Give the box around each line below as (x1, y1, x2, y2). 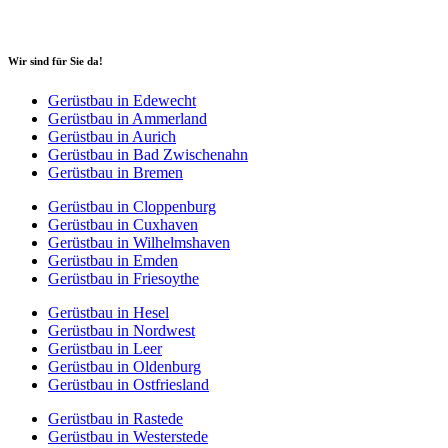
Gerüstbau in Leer (48, 340, 162, 358)
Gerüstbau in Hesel (48, 304, 169, 322)
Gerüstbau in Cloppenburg (48, 198, 216, 216)
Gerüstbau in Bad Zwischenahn (48, 146, 248, 164)
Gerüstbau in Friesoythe (48, 270, 199, 288)
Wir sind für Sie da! (8, 55, 103, 68)
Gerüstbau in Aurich (48, 128, 176, 146)
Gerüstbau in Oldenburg (48, 358, 201, 376)
